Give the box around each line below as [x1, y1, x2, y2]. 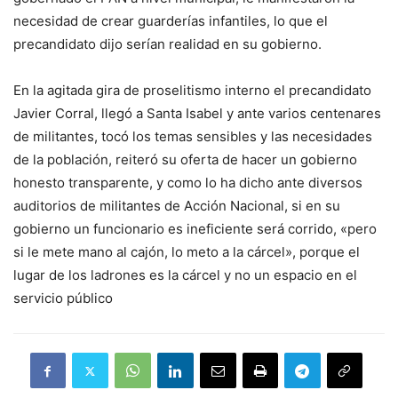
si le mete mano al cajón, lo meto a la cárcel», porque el [13, 243, 360, 261]
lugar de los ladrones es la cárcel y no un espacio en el [13, 267, 357, 284]
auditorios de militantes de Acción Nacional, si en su [13, 197, 340, 215]
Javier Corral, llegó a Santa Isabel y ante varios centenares [13, 105, 381, 123]
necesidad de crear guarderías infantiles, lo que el [13, 12, 328, 30]
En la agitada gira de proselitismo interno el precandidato [13, 82, 371, 99]
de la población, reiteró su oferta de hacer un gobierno [13, 151, 357, 169]
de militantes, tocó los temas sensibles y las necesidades [13, 128, 372, 146]
